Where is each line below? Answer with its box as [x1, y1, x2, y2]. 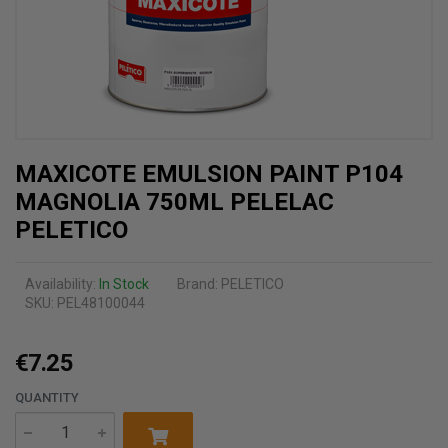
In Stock [99, 276, 149, 292]
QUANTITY [15, 390, 79, 405]
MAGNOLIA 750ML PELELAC [15, 188, 334, 216]
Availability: [25, 276, 99, 292]
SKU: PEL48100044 [25, 295, 145, 311]
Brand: [177, 276, 221, 292]
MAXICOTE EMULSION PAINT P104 [15, 160, 403, 188]
